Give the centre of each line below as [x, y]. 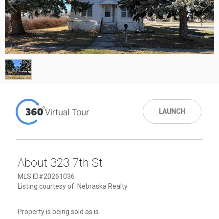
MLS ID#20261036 [46, 176]
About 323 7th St [60, 163]
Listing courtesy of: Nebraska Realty [73, 186]
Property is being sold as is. [59, 211]
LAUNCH [172, 111]
